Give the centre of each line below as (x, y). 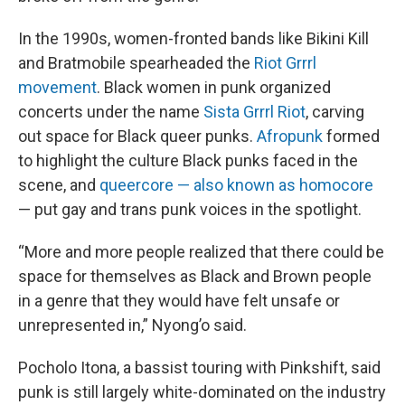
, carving (335, 111)
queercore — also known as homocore (236, 184)
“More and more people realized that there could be (201, 251)
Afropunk (290, 136)
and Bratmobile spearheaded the (136, 62)
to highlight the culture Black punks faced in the (188, 160)
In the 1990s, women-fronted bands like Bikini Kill (193, 38)
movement (57, 87)
